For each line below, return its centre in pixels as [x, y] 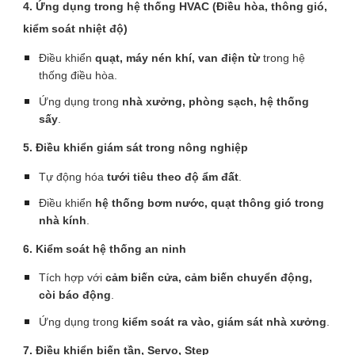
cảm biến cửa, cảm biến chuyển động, [209, 278]
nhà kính [63, 221]
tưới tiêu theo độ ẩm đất [173, 176]
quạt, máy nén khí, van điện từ [178, 57]
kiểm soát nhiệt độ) [76, 28]
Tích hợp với [73, 278]
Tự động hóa [73, 176]
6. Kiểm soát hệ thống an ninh [105, 248]
